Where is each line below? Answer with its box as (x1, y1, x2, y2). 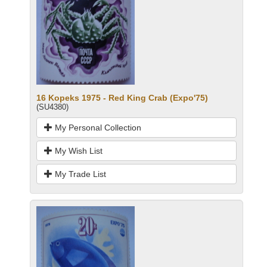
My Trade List (52, 169, 106, 179)
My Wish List (52, 146, 103, 156)
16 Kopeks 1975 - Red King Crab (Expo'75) (36, 93, 208, 103)
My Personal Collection (52, 123, 141, 133)
